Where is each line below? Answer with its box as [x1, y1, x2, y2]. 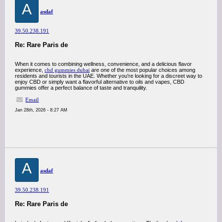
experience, [15, 67, 45, 73]
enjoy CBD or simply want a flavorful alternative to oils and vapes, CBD [15, 79, 184, 85]
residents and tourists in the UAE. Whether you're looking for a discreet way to [15, 73, 202, 79]
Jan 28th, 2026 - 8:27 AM [15, 108, 67, 112]
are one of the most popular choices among [90, 67, 195, 73]
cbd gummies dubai [45, 67, 90, 73]
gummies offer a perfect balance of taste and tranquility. [15, 85, 147, 91]
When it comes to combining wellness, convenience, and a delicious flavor [15, 61, 192, 67]
